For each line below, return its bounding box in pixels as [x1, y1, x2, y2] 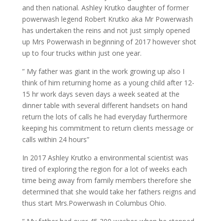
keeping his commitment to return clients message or [22, 123, 193, 133]
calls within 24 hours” [22, 135, 89, 144]
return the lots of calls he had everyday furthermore [22, 112, 187, 121]
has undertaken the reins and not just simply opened [22, 26, 190, 35]
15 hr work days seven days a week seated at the [22, 89, 180, 99]
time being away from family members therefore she [22, 176, 191, 185]
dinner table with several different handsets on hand [22, 101, 187, 110]
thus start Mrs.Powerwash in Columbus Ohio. [22, 198, 166, 208]
